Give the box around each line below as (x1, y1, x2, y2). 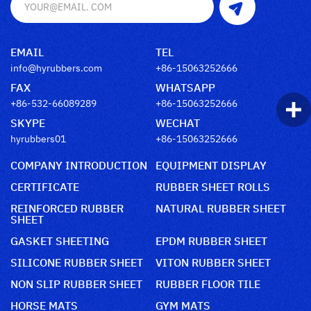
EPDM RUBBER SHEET (155, 232, 267, 248)
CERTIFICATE (10, 178, 79, 194)
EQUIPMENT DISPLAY (155, 156, 267, 172)
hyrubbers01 (10, 131, 66, 144)
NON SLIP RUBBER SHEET (10, 275, 142, 291)
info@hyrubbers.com (10, 60, 102, 74)
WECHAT (155, 114, 200, 130)
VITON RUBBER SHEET (155, 253, 271, 269)
